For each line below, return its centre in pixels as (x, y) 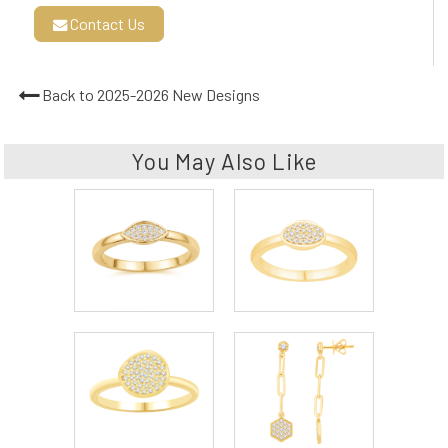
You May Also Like (224, 161)
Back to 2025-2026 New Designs (150, 94)
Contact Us (106, 23)
